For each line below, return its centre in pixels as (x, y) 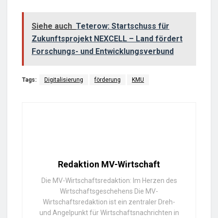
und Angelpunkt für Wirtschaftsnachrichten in (109, 213)
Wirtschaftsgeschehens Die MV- (109, 191)
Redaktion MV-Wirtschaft (109, 164)
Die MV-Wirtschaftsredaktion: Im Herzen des (109, 181)
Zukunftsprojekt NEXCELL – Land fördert (107, 39)
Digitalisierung (64, 80)
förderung (108, 80)
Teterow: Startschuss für (123, 26)
